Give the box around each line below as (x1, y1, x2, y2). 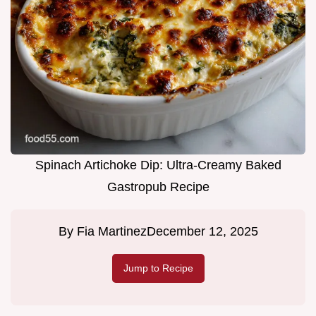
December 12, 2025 (146, 224, 258, 239)
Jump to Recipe (123, 262, 193, 274)
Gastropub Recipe (107, 180, 209, 195)
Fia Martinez (76, 224, 147, 239)
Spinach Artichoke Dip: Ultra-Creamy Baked (35, 158, 281, 173)
